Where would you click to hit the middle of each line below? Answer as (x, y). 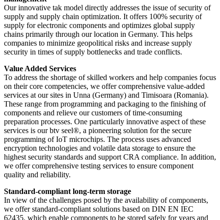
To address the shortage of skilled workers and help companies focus (110, 77)
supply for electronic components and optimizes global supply (99, 25)
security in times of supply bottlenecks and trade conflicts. (93, 52)
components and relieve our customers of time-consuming (93, 112)
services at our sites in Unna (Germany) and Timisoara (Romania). (106, 95)
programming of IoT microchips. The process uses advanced (97, 139)
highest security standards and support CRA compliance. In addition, (110, 157)
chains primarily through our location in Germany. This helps (98, 34)
